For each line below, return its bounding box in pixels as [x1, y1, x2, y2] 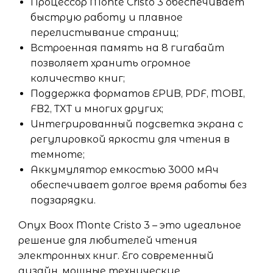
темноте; [30, 149, 85, 161]
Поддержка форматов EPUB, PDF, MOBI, [30, 88, 245, 100]
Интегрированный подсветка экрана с [30, 118, 243, 130]
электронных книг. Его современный [18, 250, 214, 262]
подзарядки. [30, 194, 96, 207]
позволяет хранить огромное [30, 57, 191, 69]
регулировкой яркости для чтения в [30, 133, 230, 146]
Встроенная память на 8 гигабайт [30, 42, 224, 54]
